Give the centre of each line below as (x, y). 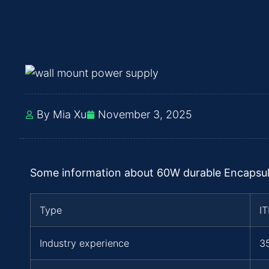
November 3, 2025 (145, 115)
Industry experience (84, 243)
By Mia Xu (62, 115)
